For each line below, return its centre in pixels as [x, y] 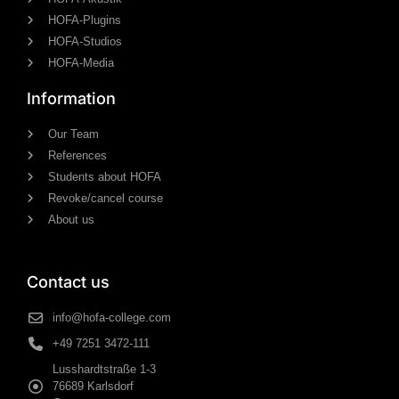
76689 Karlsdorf [93, 387]
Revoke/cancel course [106, 199]
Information [71, 99]
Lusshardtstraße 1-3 [104, 370]
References [77, 156]
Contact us [68, 282]
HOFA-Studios [85, 42]
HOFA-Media [81, 63]
